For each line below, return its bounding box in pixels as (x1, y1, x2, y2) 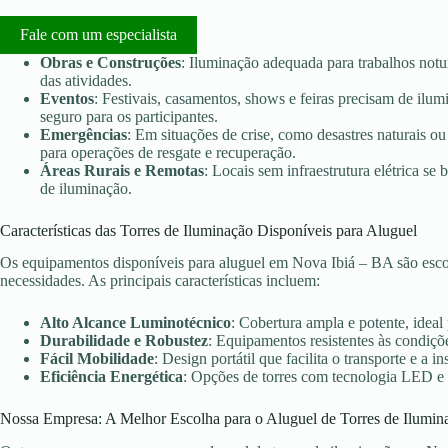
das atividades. (40, 71, 132, 89)
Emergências (40, 125, 127, 143)
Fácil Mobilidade (40, 350, 154, 368)
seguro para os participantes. (40, 107, 218, 125)
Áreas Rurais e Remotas (40, 161, 204, 179)
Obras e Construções (40, 53, 181, 71)
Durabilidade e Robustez (40, 332, 208, 350)
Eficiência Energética (40, 368, 183, 386)
